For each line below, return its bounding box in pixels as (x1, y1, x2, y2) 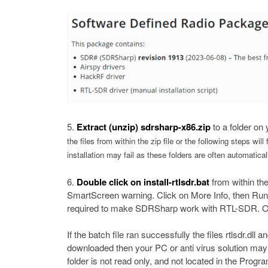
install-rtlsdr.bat (144, 175, 209, 189)
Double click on (77, 175, 141, 189)
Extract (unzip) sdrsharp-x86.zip (77, 120, 211, 134)
